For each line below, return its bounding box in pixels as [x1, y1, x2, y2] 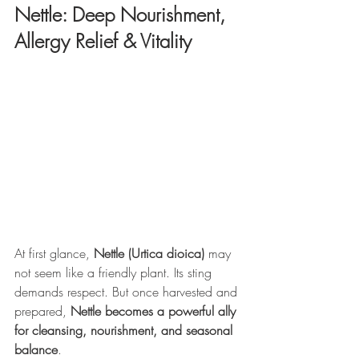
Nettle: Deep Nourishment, [14, 2, 231, 28]
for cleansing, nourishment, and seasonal [14, 321, 236, 340]
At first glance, [14, 244, 94, 263]
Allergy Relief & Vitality [14, 28, 192, 54]
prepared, [14, 302, 71, 321]
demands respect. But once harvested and [14, 283, 241, 301]
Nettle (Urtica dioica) [94, 244, 204, 263]
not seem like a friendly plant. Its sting [14, 264, 216, 282]
